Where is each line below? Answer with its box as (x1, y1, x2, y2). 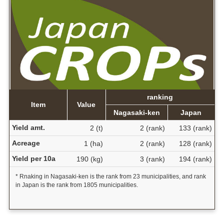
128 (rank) (178, 139, 212, 148)
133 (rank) (178, 124, 212, 132)
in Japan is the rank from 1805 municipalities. (15, 181, 138, 189)
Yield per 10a (11, 154, 55, 163)
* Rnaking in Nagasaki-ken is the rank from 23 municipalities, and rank (15, 173, 206, 180)
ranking (147, 93, 173, 101)
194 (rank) (178, 155, 212, 163)
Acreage (11, 139, 40, 147)
